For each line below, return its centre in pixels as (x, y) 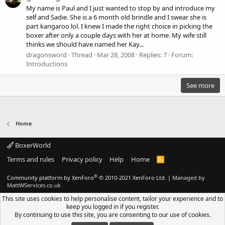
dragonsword (46, 55)
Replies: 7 (153, 55)
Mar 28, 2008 (116, 55)
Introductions (47, 64)
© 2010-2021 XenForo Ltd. (133, 178)
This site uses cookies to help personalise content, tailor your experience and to (113, 199)
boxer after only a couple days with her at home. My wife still (116, 35)
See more (200, 86)
